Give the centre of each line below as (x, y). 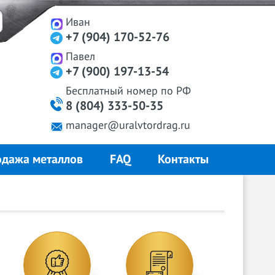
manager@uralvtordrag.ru (128, 126)
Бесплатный (96, 91)
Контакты (183, 160)
